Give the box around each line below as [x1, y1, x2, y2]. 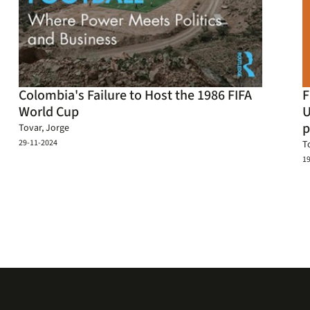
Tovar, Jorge [18, 121, 69, 135]
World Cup [18, 102, 79, 122]
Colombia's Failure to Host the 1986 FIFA [18, 86, 252, 105]
